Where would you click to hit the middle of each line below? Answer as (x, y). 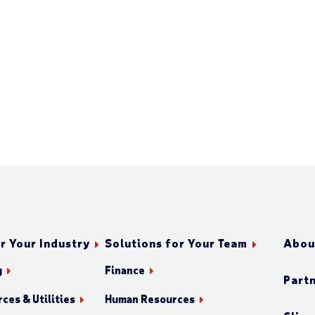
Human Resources (150, 298)
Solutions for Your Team (176, 243)
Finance (125, 270)
